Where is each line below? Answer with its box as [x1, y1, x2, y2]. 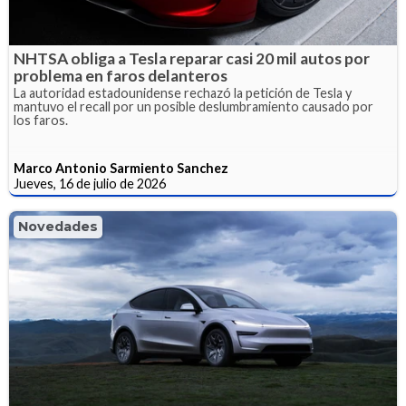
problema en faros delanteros [14, 65, 227, 85]
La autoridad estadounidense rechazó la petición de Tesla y [14, 84, 352, 101]
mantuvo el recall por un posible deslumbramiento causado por [14, 98, 373, 114]
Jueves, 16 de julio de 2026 [14, 175, 166, 191]
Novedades [18, 217, 98, 235]
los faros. [14, 111, 68, 128]
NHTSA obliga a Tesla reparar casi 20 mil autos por [14, 48, 370, 68]
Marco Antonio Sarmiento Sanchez [14, 159, 228, 176]
